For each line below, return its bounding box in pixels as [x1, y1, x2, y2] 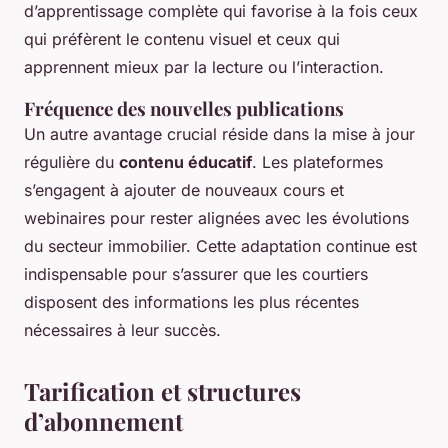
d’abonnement [24, 404, 183, 437]
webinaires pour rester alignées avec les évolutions [24, 207, 409, 228]
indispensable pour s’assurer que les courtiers [24, 263, 368, 284]
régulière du [24, 151, 119, 172]
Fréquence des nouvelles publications [24, 95, 344, 121]
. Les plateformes [252, 151, 383, 172]
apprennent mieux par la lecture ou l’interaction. [24, 56, 384, 77]
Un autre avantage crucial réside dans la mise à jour [24, 123, 415, 144]
